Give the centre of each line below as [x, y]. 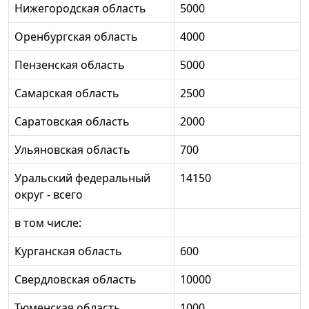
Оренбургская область [76, 36]
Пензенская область [70, 64]
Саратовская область [72, 121]
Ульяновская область [72, 149]
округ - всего [49, 194]
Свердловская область [76, 279]
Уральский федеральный [82, 178]
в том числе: [48, 222]
